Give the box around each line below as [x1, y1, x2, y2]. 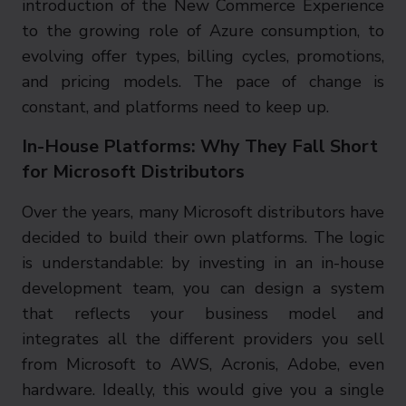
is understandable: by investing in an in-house [22, 252, 384, 274]
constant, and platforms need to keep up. [22, 96, 329, 118]
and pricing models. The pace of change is [22, 71, 384, 92]
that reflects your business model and [22, 303, 384, 324]
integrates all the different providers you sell [22, 328, 384, 350]
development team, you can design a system [22, 277, 384, 299]
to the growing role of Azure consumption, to [22, 20, 384, 42]
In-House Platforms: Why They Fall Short [22, 134, 378, 159]
